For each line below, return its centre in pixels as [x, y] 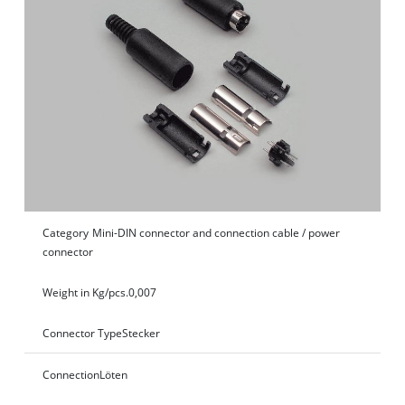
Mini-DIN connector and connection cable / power [216, 232]
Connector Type [82, 333]
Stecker [141, 333]
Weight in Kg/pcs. [85, 292]
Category [66, 232]
